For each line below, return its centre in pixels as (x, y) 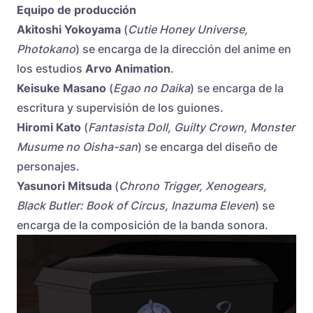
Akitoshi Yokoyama (69, 30)
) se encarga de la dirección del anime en (183, 49)
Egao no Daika (152, 88)
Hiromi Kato (49, 128)
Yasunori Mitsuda (64, 186)
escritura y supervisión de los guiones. (120, 108)
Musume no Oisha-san (77, 147)
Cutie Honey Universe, (188, 30)
